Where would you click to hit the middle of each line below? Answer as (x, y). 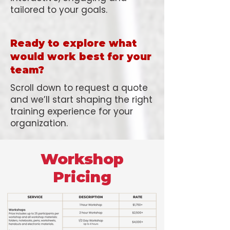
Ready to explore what (73, 43)
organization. (39, 123)
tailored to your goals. (59, 10)
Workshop (82, 159)
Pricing (82, 177)
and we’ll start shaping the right (81, 100)
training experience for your (72, 111)
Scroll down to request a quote (79, 88)
